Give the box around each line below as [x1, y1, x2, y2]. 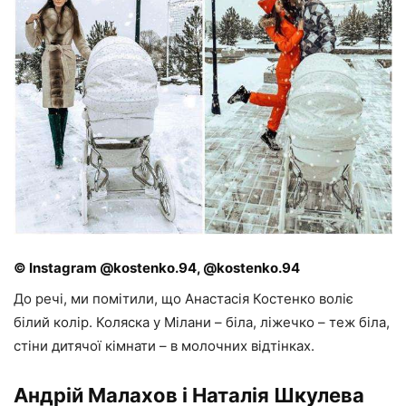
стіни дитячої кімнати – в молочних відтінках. [14, 337, 314, 355]
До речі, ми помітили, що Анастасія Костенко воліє [14, 290, 353, 308]
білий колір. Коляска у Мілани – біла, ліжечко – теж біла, [14, 314, 390, 332]
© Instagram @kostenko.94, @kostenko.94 [14, 259, 300, 277]
